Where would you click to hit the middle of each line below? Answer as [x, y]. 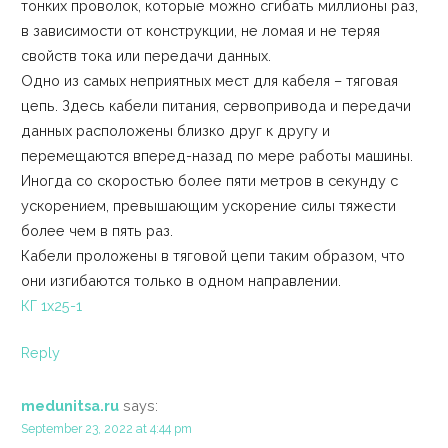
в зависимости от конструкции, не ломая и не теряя [200, 31]
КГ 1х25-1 [51, 306]
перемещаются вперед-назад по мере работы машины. [216, 156]
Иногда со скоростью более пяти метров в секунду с [209, 181]
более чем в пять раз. [96, 231]
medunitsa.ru [69, 406]
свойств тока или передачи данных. [145, 56]
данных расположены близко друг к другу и [175, 131]
